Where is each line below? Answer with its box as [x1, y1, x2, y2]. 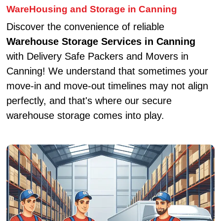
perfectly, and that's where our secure [6, 95, 172, 107]
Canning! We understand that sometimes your [6, 66, 208, 77]
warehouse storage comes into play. [6, 110, 164, 121]
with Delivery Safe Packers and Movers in [6, 51, 188, 62]
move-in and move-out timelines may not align [6, 80, 208, 92]
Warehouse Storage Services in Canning [6, 36, 195, 47]
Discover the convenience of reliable [6, 21, 164, 33]
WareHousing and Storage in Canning [6, 4, 177, 15]
